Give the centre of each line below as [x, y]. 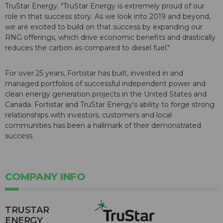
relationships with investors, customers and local [88, 115]
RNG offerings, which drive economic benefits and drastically [110, 38]
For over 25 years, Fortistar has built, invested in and [94, 73]
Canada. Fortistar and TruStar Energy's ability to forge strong [110, 105]
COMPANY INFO [45, 177]
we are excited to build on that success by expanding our [104, 27]
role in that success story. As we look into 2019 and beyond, [108, 17]
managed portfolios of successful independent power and [105, 84]
